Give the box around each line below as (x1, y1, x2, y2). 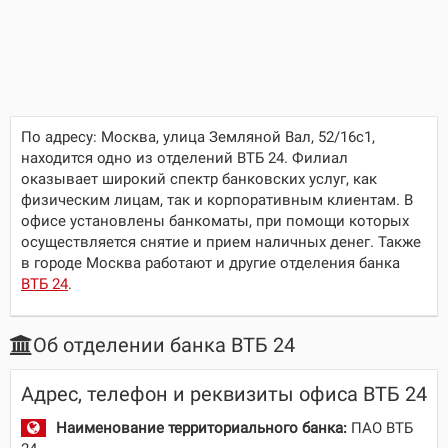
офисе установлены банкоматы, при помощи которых (21, 212, 409, 230)
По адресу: (21, 128, 101, 146)
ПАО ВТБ (347, 419, 413, 437)
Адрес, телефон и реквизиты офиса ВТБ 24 (21, 382, 427, 406)
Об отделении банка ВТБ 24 (33, 333, 295, 357)
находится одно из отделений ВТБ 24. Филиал (21, 149, 348, 167)
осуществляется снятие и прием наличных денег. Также (21, 233, 421, 251)
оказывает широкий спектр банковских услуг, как (21, 170, 377, 188)
